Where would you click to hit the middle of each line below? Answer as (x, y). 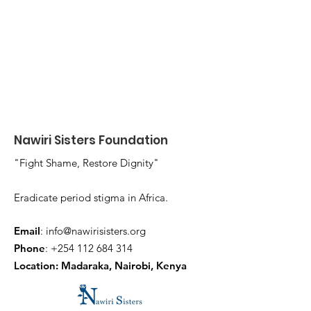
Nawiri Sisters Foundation (91, 140)
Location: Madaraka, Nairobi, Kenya (100, 266)
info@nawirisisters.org (96, 231)
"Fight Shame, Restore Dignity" (86, 163)
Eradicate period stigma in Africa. (91, 197)
